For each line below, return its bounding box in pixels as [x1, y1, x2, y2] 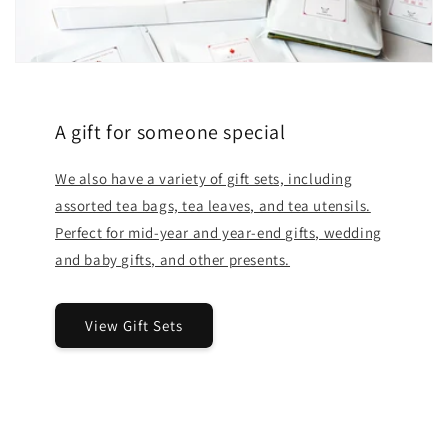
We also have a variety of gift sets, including [55, 169, 353, 189]
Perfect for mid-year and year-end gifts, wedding [55, 223, 382, 243]
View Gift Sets [85, 315, 183, 335]
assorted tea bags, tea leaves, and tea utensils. [55, 196, 371, 216]
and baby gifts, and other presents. [55, 250, 291, 270]
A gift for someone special [55, 119, 286, 146]
